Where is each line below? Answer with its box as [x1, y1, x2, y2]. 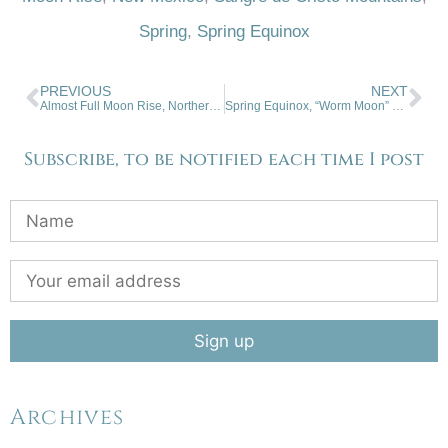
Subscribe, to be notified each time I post [24, 146, 424, 172]
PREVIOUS [40, 83, 111, 99]
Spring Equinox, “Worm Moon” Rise [391, 98, 404, 113]
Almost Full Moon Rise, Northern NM [209, 98, 221, 113]
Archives [10, 402, 125, 432]
